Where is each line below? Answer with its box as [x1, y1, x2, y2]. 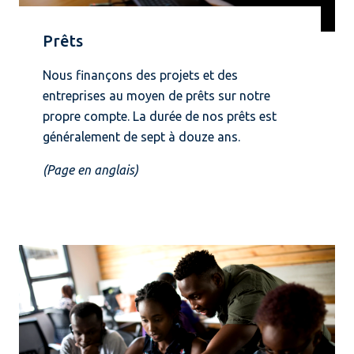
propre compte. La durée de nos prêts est [43, 108, 277, 123]
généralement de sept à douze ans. [43, 129, 240, 144]
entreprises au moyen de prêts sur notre [43, 88, 270, 103]
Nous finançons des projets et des [43, 67, 238, 82]
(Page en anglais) [43, 162, 138, 177]
